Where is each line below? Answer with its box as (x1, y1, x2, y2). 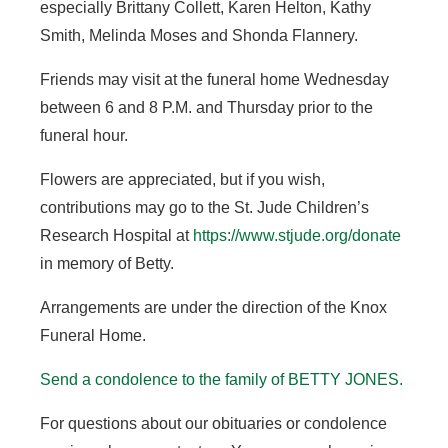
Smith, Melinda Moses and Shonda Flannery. (40, 27, 358, 44)
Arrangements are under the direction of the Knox (40, 299, 387, 316)
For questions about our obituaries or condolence (40, 415, 387, 432)
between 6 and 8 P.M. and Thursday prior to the (40, 99, 373, 116)
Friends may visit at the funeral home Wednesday (40, 71, 389, 88)
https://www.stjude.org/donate (193, 227, 401, 244)
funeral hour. (40, 127, 128, 144)
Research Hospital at (40, 227, 193, 244)
